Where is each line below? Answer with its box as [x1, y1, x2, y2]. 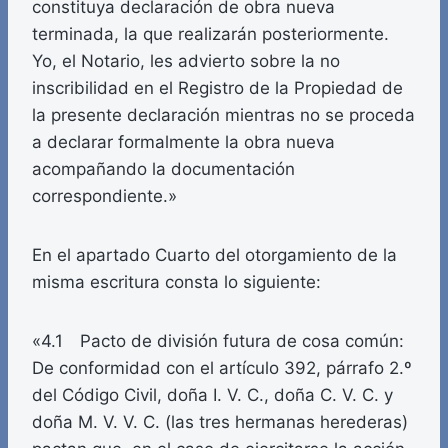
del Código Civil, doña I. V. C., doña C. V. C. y [32, 385, 393, 406]
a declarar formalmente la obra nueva [32, 132, 335, 153]
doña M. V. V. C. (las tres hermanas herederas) [32, 412, 408, 433]
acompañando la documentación [32, 159, 295, 180]
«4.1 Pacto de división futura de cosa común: [32, 331, 404, 352]
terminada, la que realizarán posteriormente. [32, 24, 389, 45]
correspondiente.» [32, 186, 177, 207]
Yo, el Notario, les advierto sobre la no [32, 51, 340, 72]
